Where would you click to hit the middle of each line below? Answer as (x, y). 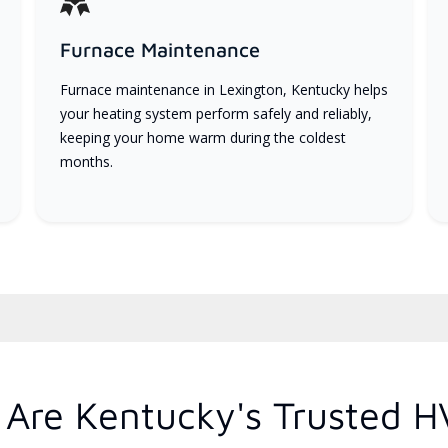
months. (86, 161)
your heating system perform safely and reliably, (215, 113)
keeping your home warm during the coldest (202, 137)
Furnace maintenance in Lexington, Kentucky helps (223, 89)
